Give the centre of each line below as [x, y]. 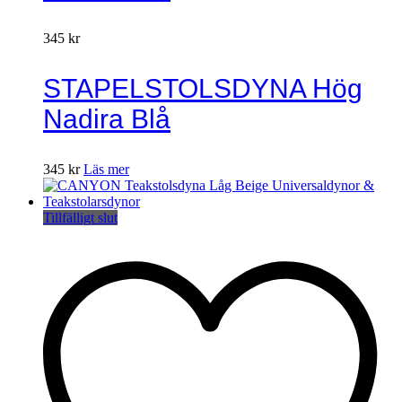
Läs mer [106, 169]
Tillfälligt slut [80, 217]
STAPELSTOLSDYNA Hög [203, 88]
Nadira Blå [107, 118]
